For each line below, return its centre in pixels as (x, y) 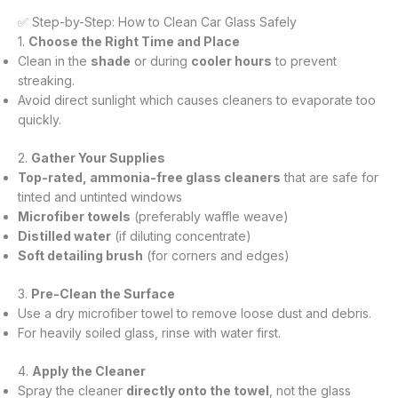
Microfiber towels (74, 216)
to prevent (304, 60)
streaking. (46, 80)
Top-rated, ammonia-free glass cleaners (149, 177)
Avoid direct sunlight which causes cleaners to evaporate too (197, 99)
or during (161, 60)
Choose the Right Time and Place (134, 41)
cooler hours (231, 60)
